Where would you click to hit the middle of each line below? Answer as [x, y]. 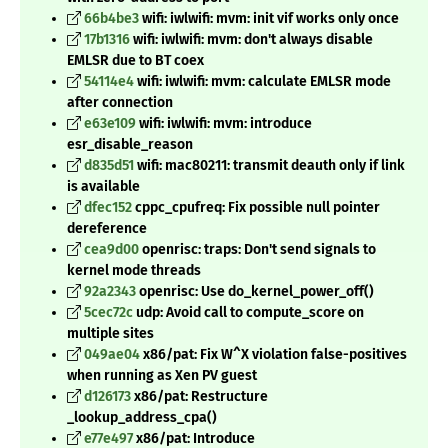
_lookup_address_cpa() [142, 418]
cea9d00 [111, 250]
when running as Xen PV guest [162, 376]
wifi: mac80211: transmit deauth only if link [269, 166]
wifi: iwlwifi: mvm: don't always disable [251, 40]
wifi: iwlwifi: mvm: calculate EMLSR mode [262, 82]
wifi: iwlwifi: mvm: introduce [224, 124]
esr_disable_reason [130, 145]
